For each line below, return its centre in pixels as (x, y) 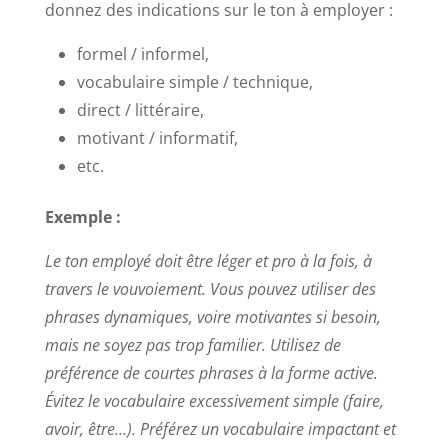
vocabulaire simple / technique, (194, 81)
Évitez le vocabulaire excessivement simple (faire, (214, 400)
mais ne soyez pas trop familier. (155, 344)
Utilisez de (303, 344)
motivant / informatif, (157, 137)
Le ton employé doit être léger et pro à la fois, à (208, 260)
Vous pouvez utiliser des (292, 288)
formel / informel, (142, 53)
